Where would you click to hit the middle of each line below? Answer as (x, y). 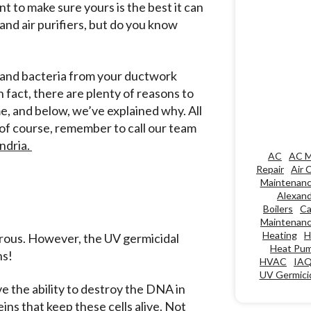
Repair (270, 169)
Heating (280, 235)
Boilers (278, 209)
